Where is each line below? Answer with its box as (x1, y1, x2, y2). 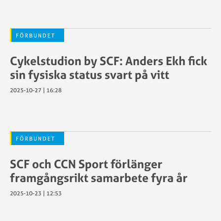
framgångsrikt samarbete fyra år (10, 170, 187, 185)
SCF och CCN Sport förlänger (10, 156, 162, 171)
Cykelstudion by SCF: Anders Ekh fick (10, 53, 207, 68)
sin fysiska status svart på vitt (10, 67, 169, 82)
